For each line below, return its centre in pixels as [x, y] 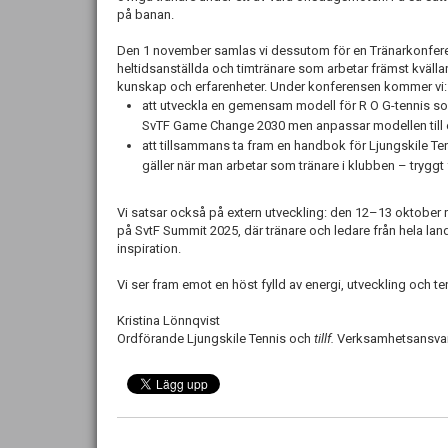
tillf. [324, 338]
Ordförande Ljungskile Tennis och [215, 338]
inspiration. [149, 248]
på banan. [145, 14]
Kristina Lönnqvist [168, 320]
